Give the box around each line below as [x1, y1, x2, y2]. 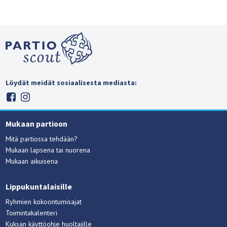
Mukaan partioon [6, 119, 68, 129]
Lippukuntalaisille [6, 181, 72, 192]
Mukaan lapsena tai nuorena [6, 145, 91, 155]
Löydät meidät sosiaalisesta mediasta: [6, 78, 137, 87]
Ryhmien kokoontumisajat [6, 197, 82, 206]
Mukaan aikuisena [6, 156, 58, 166]
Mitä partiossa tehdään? [6, 134, 78, 143]
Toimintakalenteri [6, 208, 58, 217]
